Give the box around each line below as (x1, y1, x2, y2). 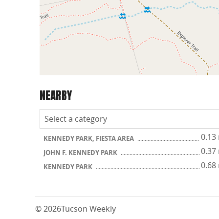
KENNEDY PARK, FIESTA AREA (44, 133, 135, 143)
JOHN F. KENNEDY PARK (44, 148, 119, 157)
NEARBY (40, 87, 72, 105)
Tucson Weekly (61, 203, 116, 214)
